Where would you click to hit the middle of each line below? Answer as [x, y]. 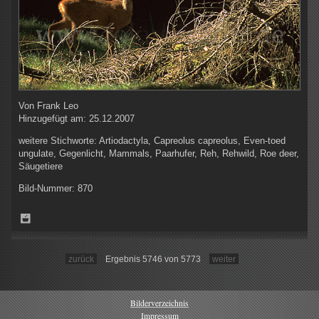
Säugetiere [41, 167]
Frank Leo [58, 106]
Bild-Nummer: [48, 189]
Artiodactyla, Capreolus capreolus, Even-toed [192, 141]
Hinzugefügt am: [54, 119]
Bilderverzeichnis [159, 303]
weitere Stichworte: [59, 141]
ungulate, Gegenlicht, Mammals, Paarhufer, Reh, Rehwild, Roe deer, [159, 154]
